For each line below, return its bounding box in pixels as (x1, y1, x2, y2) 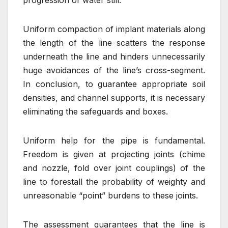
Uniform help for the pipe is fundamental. (23, 135, 205, 146)
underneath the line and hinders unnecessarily (23, 51, 205, 62)
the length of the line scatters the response (23, 37, 205, 48)
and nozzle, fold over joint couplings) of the (23, 162, 205, 173)
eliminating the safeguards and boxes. (23, 106, 168, 117)
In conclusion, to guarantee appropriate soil (23, 78, 205, 89)
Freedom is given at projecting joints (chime (23, 149, 205, 159)
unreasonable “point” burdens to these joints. (23, 190, 198, 201)
